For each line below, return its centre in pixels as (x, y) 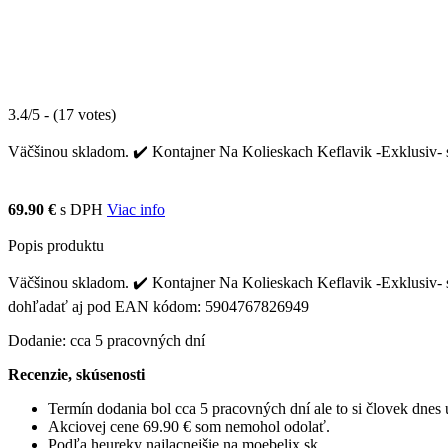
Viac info (136, 209)
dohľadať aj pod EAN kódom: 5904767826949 (158, 306)
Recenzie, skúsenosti (76, 374)
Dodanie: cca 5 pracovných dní (106, 340)
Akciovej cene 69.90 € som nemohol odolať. (189, 426)
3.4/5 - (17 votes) (62, 114)
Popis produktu (56, 245)
